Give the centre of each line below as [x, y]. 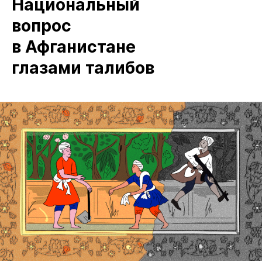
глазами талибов [83, 68]
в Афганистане [74, 47]
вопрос [42, 26]
